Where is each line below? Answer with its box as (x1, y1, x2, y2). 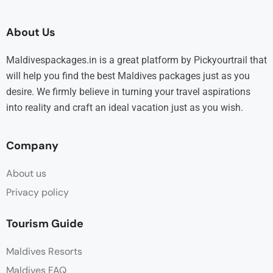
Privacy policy (6, 185, 69, 199)
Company (6, 138, 58, 153)
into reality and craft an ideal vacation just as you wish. (6, 101, 243, 113)
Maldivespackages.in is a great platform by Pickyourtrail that (6, 54, 267, 66)
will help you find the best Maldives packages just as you (6, 69, 250, 82)
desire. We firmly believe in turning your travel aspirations (6, 85, 250, 97)
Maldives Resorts (6, 244, 82, 258)
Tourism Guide (6, 216, 83, 231)
